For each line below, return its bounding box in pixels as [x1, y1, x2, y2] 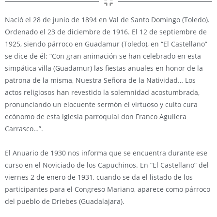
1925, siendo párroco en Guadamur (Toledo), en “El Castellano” [5, 39, 207, 48]
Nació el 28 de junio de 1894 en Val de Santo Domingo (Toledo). [5, 15, 210, 24]
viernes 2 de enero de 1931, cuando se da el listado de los [5, 172, 193, 182]
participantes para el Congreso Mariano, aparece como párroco [5, 185, 210, 194]
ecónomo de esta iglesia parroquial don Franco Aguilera [5, 112, 186, 121]
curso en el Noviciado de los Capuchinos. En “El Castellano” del [5, 160, 209, 170]
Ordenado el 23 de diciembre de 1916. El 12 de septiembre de [5, 27, 207, 36]
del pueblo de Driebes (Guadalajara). [5, 197, 124, 206]
